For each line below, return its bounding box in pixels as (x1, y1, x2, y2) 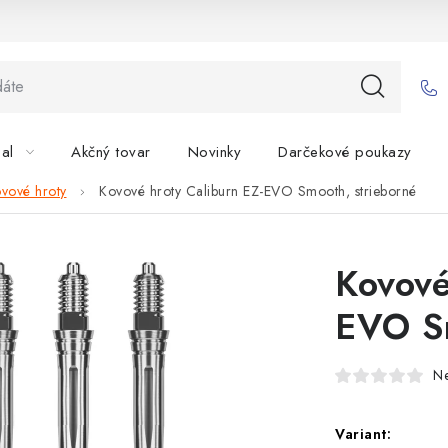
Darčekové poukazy (278, 141, 412, 163)
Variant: (335, 424, 391, 444)
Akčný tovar (71, 141, 151, 163)
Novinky (187, 141, 241, 163)
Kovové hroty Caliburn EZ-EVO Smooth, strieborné (99, 181, 417, 202)
